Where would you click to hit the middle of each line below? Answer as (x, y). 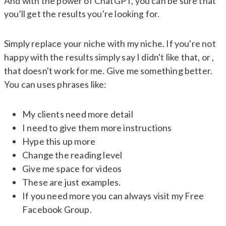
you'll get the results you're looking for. (82, 14)
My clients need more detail (78, 114)
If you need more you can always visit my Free (113, 196)
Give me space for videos (72, 169)
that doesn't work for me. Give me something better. (108, 71)
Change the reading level (72, 155)
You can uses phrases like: (55, 84)
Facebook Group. (57, 210)
